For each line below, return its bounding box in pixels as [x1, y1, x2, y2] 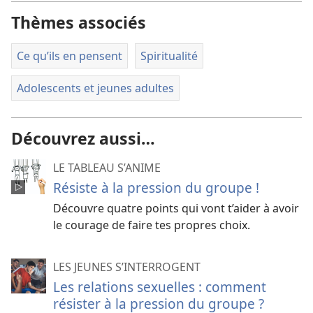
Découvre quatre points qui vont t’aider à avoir [53, 201, 299, 217]
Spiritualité [140, 48, 198, 64]
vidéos [209, 5, 243, 21]
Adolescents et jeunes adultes [17, 80, 174, 96]
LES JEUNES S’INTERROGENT [53, 259, 201, 275]
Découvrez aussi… [11, 127, 155, 150]
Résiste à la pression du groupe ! [53, 178, 259, 198]
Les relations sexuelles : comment [53, 277, 266, 297]
